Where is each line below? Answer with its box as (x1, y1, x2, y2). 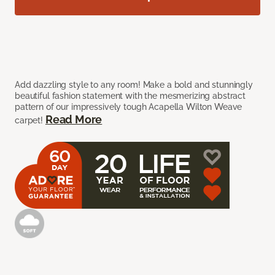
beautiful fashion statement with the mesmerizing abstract (15, 91, 246, 101)
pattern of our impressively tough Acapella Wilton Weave (15, 102, 242, 112)
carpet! (15, 115, 45, 126)
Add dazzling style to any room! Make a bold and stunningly (15, 80, 253, 90)
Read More (45, 113, 103, 126)
